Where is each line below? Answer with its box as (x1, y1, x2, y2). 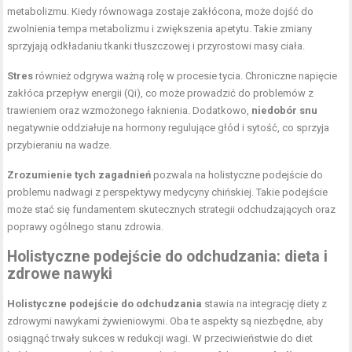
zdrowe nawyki (7, 264, 113, 283)
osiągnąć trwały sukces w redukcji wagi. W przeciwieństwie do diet (7, 332, 313, 344)
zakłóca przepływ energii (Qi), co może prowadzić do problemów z (7, 86, 314, 99)
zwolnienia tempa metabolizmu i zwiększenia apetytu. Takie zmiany (7, 22, 313, 35)
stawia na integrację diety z (202, 297, 328, 310)
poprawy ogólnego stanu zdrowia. (7, 220, 164, 233)
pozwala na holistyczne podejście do (151, 168, 324, 181)
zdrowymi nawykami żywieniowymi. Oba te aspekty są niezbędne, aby (7, 314, 324, 327)
